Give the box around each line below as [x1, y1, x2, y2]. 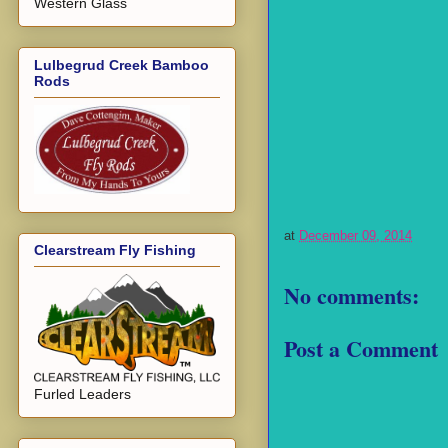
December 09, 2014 [299, 228, 412, 244]
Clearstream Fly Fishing [34, 242, 196, 259]
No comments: [284, 279, 419, 313]
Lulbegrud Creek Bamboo [34, 56, 209, 73]
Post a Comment [284, 331, 438, 365]
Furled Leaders [34, 386, 131, 403]
